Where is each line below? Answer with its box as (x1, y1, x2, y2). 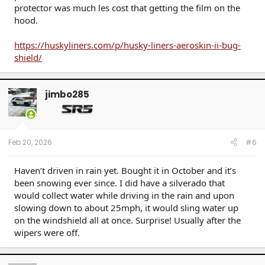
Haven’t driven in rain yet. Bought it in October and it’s (14, 164, 236, 177)
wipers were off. (14, 227, 80, 239)
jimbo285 (45, 88, 89, 101)
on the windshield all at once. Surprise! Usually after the (14, 214, 241, 227)
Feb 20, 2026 (8, 137, 52, 148)
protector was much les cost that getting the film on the (14, 2, 240, 14)
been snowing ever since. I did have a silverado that (14, 177, 225, 189)
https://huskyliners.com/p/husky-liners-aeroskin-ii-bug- (14, 39, 241, 51)
